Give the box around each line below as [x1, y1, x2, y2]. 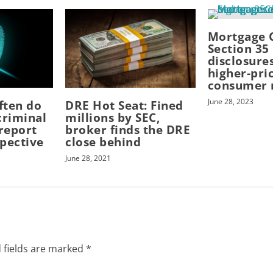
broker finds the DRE [65, 121, 191, 138]
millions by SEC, [65, 109, 160, 126]
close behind [65, 133, 141, 150]
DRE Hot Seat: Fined [65, 97, 183, 113]
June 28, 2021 [65, 152, 112, 163]
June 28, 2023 [207, 96, 253, 107]
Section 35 [207, 41, 269, 57]
